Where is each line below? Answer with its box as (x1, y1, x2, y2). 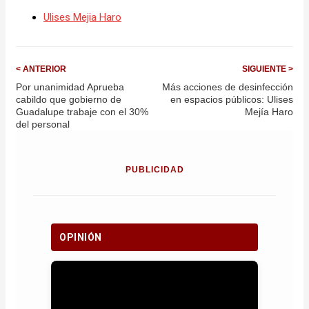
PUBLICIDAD (125, 164, 184, 175)
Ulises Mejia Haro (43, 10, 121, 23)
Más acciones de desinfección (162, 81, 293, 92)
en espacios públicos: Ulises (170, 93, 293, 105)
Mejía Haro (245, 106, 293, 117)
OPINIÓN (59, 231, 102, 243)
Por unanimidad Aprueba (16, 81, 124, 92)
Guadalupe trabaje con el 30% (16, 106, 148, 117)
